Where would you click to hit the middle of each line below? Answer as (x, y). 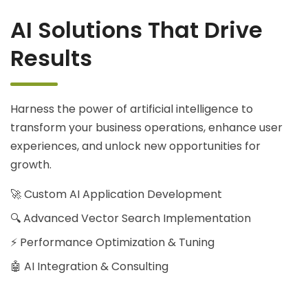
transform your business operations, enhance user (146, 128)
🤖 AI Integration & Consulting (89, 266)
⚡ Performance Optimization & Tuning (112, 242)
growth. (31, 165)
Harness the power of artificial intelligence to (132, 109)
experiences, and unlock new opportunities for (135, 146)
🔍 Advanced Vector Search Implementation (131, 218)
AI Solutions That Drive (136, 30)
